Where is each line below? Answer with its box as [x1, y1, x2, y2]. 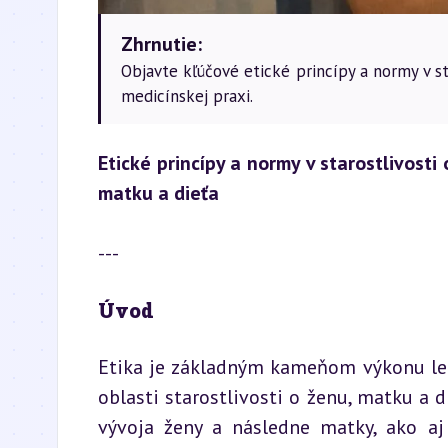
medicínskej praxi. [121, 85, 253, 107]
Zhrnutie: [121, 31, 202, 57]
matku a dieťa [98, 180, 219, 206]
